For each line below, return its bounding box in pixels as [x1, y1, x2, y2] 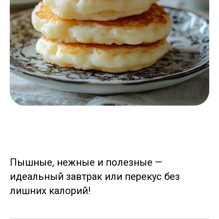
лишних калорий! [10, 185, 90, 197]
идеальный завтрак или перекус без [10, 171, 180, 182]
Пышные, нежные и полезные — [10, 156, 162, 168]
